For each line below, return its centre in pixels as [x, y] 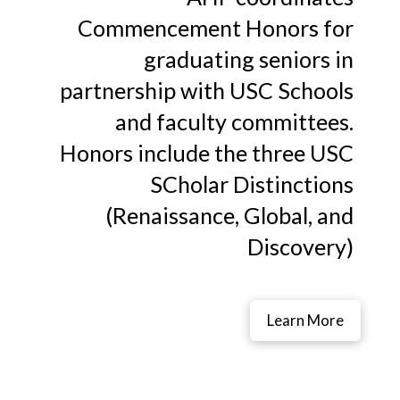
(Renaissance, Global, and [229, 216]
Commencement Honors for [215, 28]
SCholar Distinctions [251, 184]
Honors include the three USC [206, 153]
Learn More [306, 320]
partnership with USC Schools [206, 91]
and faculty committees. [234, 122]
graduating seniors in [248, 59]
